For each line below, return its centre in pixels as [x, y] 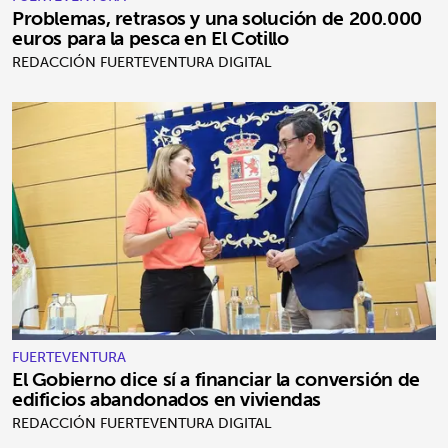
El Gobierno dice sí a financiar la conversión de [216, 379]
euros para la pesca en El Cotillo [150, 37]
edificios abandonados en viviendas [167, 399]
